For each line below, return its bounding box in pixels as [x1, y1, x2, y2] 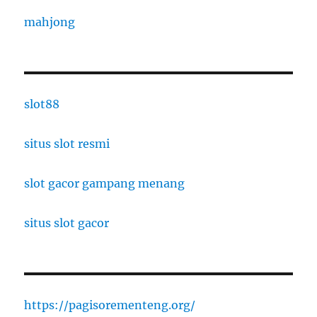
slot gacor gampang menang [24, 175, 185, 190]
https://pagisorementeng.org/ [24, 297, 196, 312]
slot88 [24, 96, 60, 111]
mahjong [24, 14, 76, 29]
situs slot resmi [24, 136, 110, 151]
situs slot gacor [24, 215, 110, 230]
